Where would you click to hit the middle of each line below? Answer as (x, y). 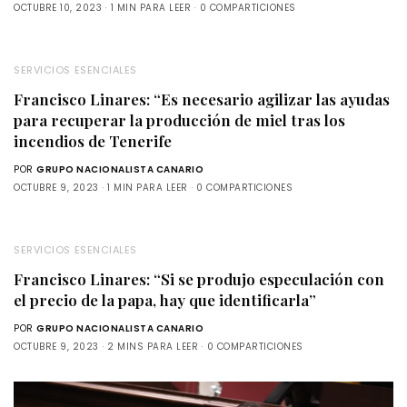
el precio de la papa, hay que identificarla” (165, 299)
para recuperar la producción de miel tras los (179, 119)
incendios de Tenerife (93, 140)
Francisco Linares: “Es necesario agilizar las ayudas (202, 99)
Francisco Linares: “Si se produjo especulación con (199, 278)
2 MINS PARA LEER (153, 346)
